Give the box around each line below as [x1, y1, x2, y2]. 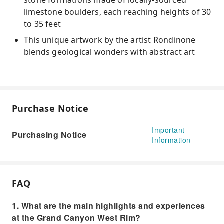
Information [152, 135, 191, 145]
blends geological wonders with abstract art [24, 46, 195, 57]
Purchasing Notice [12, 129, 87, 140]
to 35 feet [24, 18, 61, 29]
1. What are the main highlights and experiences [12, 200, 205, 211]
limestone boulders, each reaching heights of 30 [24, 6, 211, 17]
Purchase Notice [12, 102, 88, 114]
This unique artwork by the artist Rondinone [24, 34, 196, 45]
